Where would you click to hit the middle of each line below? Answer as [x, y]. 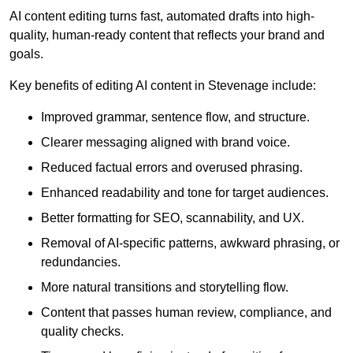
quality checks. [82, 332]
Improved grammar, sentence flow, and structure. [175, 117]
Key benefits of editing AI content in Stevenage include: [163, 86]
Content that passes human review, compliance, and [186, 313]
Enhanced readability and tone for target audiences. [185, 193]
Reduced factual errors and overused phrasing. [172, 168]
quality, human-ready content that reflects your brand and [167, 35]
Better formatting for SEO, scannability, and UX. [173, 218]
